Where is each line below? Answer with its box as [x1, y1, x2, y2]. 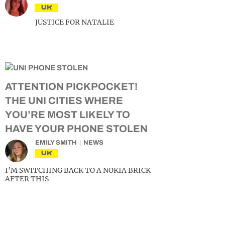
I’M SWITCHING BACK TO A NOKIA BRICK [5, 166, 151, 175]
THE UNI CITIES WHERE [5, 95, 123, 106]
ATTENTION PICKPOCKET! [5, 81, 138, 92]
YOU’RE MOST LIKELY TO [5, 109, 130, 120]
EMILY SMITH [35, 139, 77, 146]
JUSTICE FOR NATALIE [35, 18, 114, 27]
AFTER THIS [5, 174, 49, 183]
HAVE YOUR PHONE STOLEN [5, 123, 148, 134]
